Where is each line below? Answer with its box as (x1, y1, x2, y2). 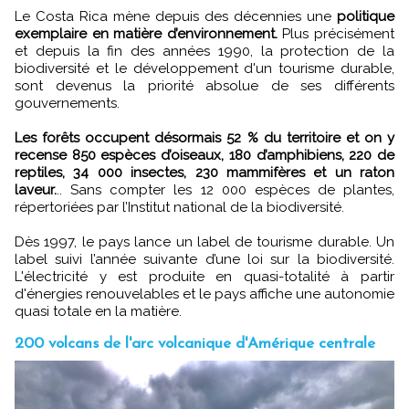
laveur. (15, 181, 57, 198)
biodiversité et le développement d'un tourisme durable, (15, 59, 394, 77)
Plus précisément (277, 25, 395, 42)
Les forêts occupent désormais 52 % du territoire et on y (15, 129, 394, 146)
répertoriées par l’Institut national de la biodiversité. (15, 198, 344, 215)
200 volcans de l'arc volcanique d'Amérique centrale (15, 335, 375, 351)
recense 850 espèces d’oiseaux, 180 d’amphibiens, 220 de (15, 146, 394, 163)
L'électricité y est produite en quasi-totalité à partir (15, 267, 394, 285)
